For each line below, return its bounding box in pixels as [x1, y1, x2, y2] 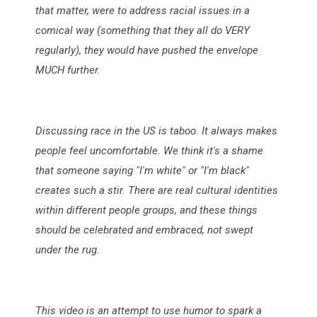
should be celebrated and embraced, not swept [35, 223, 253, 236]
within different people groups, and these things [35, 203, 258, 217]
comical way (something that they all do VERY [35, 23, 250, 37]
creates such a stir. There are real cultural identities [35, 183, 278, 197]
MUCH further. [35, 63, 100, 76]
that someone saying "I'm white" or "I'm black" [35, 163, 249, 177]
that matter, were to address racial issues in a [35, 4, 250, 17]
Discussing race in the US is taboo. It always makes [35, 124, 277, 137]
